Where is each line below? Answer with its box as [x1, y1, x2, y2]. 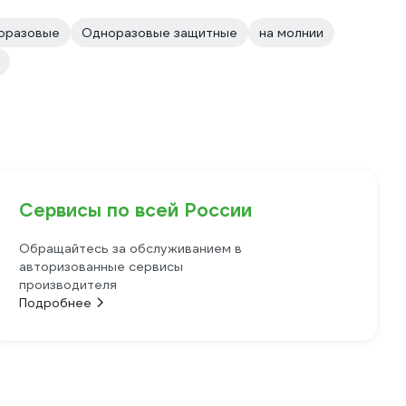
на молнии [259, 24, 324, 41]
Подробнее [19, 295, 92, 311]
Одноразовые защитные [82, 24, 237, 41]
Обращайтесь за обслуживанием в [19, 240, 243, 256]
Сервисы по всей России [19, 198, 253, 222]
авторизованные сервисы [19, 258, 184, 275]
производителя [19, 276, 118, 293]
